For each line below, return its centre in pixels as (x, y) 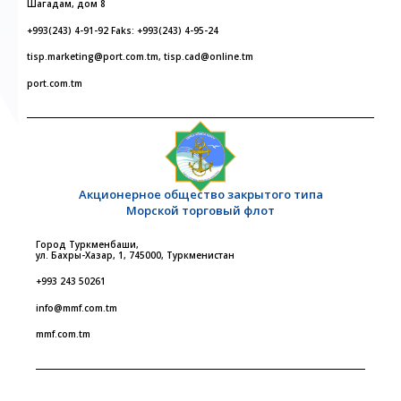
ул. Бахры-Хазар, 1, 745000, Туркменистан (135, 255)
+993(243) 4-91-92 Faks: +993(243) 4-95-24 (123, 30)
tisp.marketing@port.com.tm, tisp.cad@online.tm (140, 57)
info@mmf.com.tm (77, 307)
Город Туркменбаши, (87, 244)
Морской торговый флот (200, 210)
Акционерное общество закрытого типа (200, 194)
